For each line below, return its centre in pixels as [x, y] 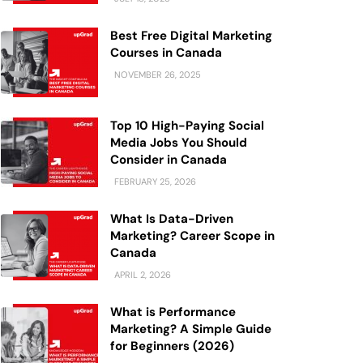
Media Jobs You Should [179, 143]
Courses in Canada [166, 53]
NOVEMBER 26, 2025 [156, 75]
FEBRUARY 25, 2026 [154, 181]
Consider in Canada [169, 160]
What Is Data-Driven [172, 219]
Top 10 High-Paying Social [187, 126]
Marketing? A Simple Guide [191, 329]
